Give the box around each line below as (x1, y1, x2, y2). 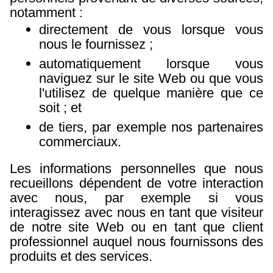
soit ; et (39, 100, 85, 115)
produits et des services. (10, 249, 156, 264)
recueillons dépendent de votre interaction (10, 175, 263, 191)
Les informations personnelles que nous (10, 161, 263, 176)
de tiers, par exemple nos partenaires (39, 119, 263, 135)
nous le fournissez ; (39, 37, 157, 52)
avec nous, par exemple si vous (10, 190, 263, 205)
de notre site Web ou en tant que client (10, 219, 263, 235)
